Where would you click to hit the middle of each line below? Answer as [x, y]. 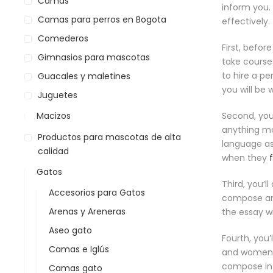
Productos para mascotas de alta [109, 137]
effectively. [246, 21]
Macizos [54, 116]
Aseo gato [70, 230]
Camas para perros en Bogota [102, 19]
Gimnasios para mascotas [94, 57]
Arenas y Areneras [87, 211]
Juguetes [58, 95]
